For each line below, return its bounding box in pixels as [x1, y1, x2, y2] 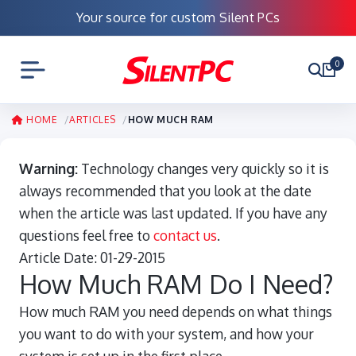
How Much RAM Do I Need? [19, 268, 334, 300]
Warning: [19, 160, 78, 177]
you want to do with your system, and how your [19, 325, 314, 342]
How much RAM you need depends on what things [19, 303, 332, 320]
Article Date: [19, 249, 97, 266]
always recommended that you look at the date [19, 182, 311, 199]
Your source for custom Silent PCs [75, 10, 281, 25]
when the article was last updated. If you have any [19, 204, 327, 222]
